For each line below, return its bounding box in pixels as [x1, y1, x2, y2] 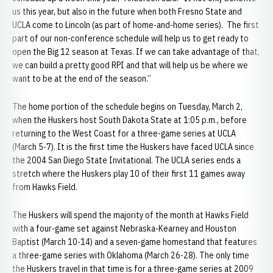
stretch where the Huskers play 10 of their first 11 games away [12, 168, 245, 179]
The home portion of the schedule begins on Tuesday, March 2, [12, 101, 243, 112]
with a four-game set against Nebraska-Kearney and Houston [12, 223, 236, 234]
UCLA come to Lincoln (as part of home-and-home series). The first [12, 19, 259, 30]
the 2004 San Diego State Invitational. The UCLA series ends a [12, 155, 241, 166]
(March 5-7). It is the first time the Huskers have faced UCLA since [12, 141, 254, 152]
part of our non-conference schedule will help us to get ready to [12, 33, 249, 44]
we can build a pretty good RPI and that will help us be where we [12, 60, 248, 71]
